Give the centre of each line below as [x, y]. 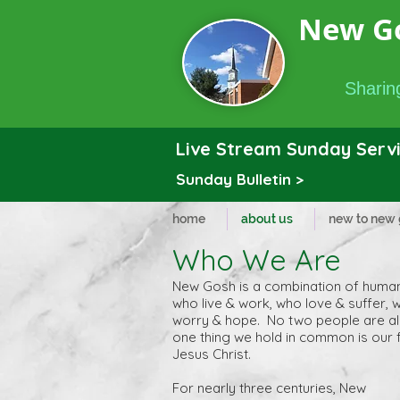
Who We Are [257, 260]
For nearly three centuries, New [269, 388]
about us [267, 219]
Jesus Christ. [212, 354]
